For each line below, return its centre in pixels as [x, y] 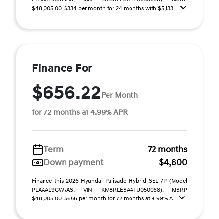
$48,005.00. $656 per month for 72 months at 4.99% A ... [105, 199]
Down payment [73, 163]
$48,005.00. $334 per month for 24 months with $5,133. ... [106, 9]
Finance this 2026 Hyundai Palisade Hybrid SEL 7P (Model [109, 181]
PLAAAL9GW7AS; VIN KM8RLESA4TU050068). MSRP [109, 190]
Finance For [62, 68]
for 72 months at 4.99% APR [80, 112]
